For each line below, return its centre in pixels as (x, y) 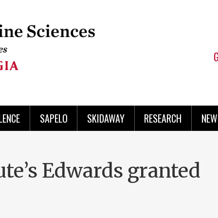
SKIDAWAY (106, 118)
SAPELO (54, 118)
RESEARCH (163, 118)
